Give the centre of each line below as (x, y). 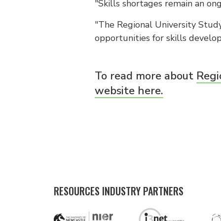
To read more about (146, 76)
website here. (129, 91)
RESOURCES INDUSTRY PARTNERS (119, 191)
